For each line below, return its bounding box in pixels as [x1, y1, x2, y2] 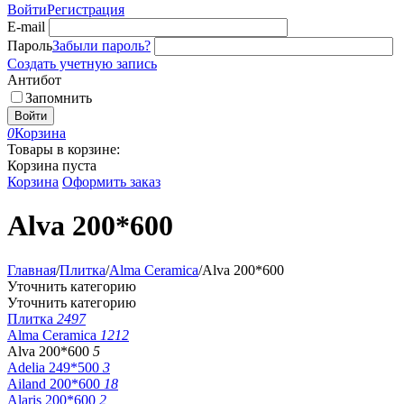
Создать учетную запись [7, 56, 157, 71]
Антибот [7, 72, 61, 87]
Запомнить [25, 90, 92, 106]
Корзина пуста [7, 158, 96, 173]
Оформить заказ [62, 174, 161, 189]
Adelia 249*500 [7, 359, 103, 375]
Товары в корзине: [7, 142, 120, 157]
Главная [7, 262, 56, 278]
